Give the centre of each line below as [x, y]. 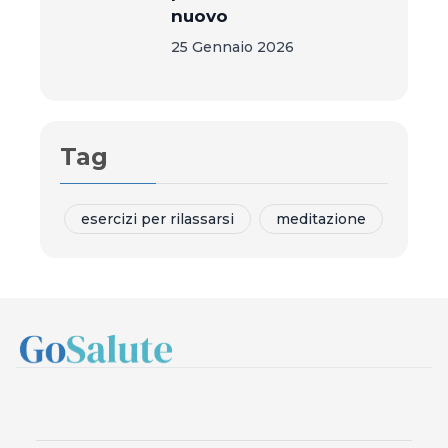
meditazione [321, 219]
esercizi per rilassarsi [157, 219]
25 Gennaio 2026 [233, 47]
